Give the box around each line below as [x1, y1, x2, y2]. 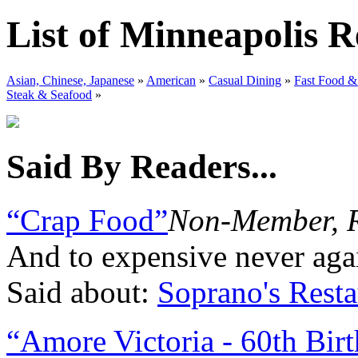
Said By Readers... [6, 147, 277, 185]
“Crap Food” [6, 202, 168, 237]
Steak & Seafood [6, 87, 92, 101]
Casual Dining [209, 73, 281, 87]
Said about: [6, 274, 157, 309]
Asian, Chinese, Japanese [6, 73, 134, 87]
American [146, 73, 196, 87]
